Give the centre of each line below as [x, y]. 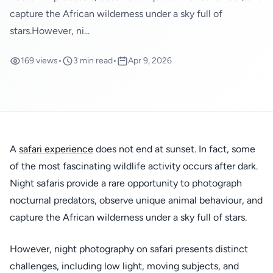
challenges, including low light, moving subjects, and [124, 266]
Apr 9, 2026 [150, 61]
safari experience [56, 149]
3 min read [93, 61]
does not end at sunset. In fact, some [174, 149]
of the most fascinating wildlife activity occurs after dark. [134, 166]
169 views [39, 61]
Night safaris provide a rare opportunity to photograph [126, 183]
